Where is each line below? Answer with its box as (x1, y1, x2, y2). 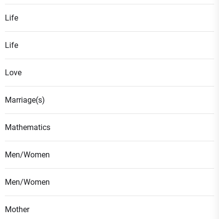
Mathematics (5, 123, 50, 132)
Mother (5, 205, 29, 214)
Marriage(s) (5, 95, 45, 105)
